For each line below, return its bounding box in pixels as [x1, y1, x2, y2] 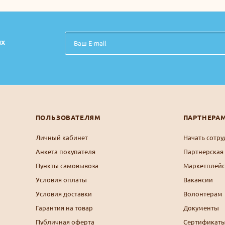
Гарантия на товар [35, 203, 93, 212]
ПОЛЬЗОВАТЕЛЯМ [35, 113, 101, 122]
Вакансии [183, 175, 213, 184]
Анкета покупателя [35, 147, 95, 156]
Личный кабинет [35, 133, 88, 142]
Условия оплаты [35, 175, 87, 184]
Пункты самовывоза [35, 161, 98, 170]
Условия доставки [35, 189, 92, 198]
